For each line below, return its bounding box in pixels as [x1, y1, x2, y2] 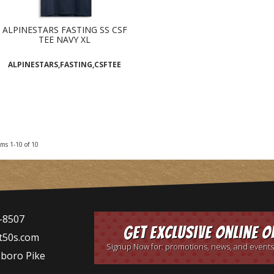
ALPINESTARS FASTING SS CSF [2, 24, 127, 36]
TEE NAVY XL [39, 34, 91, 46]
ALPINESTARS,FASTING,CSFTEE [8, 59, 122, 70]
